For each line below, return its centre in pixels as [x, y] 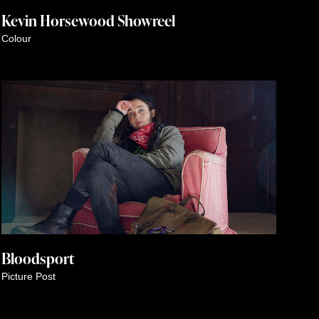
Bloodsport [38, 258]
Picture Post [28, 277]
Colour [16, 38]
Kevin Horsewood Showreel [88, 20]
